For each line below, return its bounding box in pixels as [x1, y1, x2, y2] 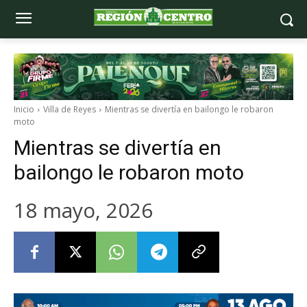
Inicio [14, 103, 34, 115]
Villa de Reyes [43, 103, 96, 115]
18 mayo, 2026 [14, 195, 153, 224]
